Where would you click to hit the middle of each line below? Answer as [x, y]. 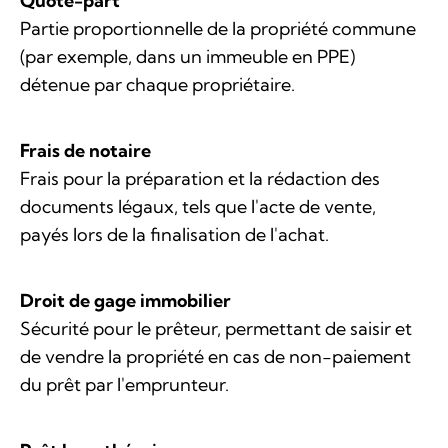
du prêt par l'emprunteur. [124, 385]
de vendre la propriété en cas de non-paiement [215, 357]
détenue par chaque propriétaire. [157, 85]
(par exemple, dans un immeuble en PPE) [187, 57]
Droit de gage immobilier [127, 301]
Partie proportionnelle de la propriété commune [218, 29]
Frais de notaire [87, 151]
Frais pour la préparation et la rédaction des [200, 179]
